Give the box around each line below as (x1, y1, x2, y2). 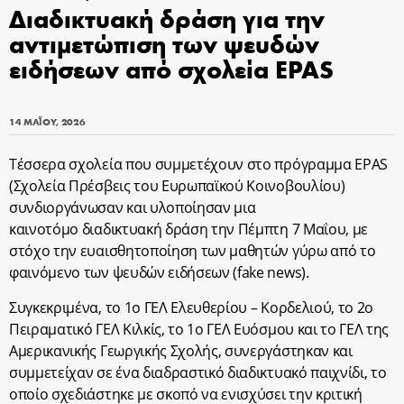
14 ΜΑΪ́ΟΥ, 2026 (9, 115, 74, 128)
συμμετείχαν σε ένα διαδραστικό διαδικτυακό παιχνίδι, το (9, 363, 387, 382)
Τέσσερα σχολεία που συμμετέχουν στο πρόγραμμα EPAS (9, 154, 388, 174)
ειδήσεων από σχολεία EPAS (9, 51, 334, 85)
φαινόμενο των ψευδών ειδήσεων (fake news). (9, 262, 309, 282)
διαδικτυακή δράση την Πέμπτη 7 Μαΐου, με (81, 219, 369, 239)
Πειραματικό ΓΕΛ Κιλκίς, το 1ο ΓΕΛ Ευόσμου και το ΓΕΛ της (9, 319, 390, 339)
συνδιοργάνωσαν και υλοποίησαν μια (9, 197, 256, 217)
